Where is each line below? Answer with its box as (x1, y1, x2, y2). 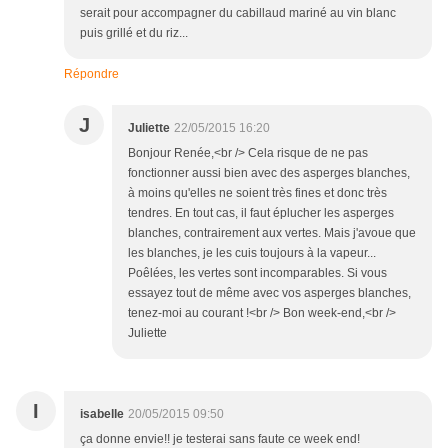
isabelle (80, 407, 124, 422)
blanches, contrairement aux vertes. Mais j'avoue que (128, 226, 416, 241)
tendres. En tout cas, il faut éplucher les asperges (128, 206, 394, 221)
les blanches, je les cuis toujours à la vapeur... (128, 246, 376, 261)
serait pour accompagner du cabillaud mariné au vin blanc (80, 6, 396, 21)
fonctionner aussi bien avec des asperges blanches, (128, 166, 410, 181)
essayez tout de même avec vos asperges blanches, (128, 286, 411, 301)
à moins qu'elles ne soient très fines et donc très (128, 186, 387, 201)
